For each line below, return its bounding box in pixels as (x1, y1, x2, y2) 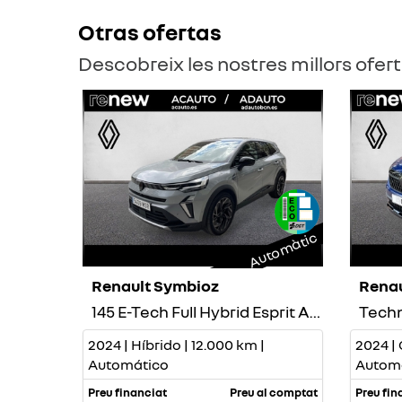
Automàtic (245, 227, 319, 271)
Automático (88, 354, 169, 373)
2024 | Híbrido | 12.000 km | (88, 335, 265, 354)
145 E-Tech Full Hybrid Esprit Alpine (310, 301, 320, 321)
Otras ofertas (78, 18, 222, 46)
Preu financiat (88, 384, 167, 399)
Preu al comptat (229, 384, 318, 399)
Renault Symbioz (92, 275, 219, 295)
